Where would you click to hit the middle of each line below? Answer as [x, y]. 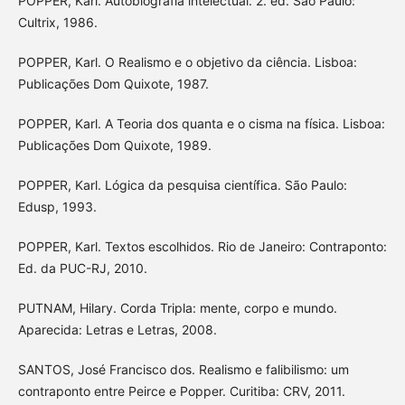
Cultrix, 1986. [57, 23]
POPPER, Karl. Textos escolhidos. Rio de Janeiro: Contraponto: [202, 247]
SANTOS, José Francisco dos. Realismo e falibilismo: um [183, 370]
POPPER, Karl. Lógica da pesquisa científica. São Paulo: [182, 185]
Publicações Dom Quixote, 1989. [114, 146]
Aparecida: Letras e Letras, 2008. [117, 330]
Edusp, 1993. [57, 207]
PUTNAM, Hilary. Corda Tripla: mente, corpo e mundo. [177, 308]
